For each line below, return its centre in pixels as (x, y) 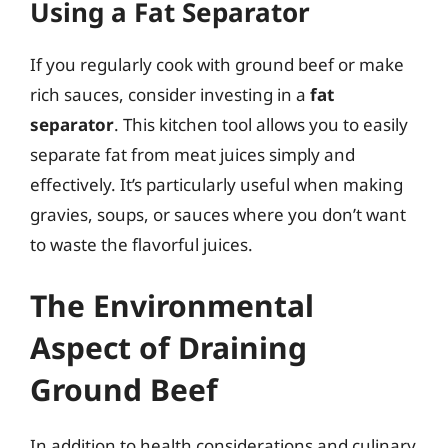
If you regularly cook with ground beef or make (217, 64)
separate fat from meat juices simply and (192, 154)
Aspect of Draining (168, 347)
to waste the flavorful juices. (141, 244)
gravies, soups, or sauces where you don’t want (218, 214)
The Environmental (172, 305)
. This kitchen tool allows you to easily (261, 124)
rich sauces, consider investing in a (170, 94)
